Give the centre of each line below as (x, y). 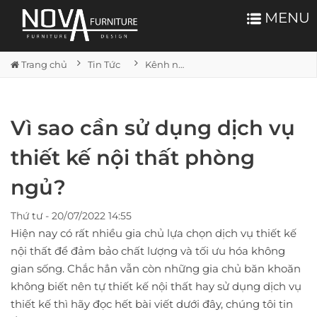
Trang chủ (43, 65)
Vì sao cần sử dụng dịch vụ (153, 128)
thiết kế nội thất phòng (133, 158)
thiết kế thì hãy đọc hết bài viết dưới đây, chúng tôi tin (152, 304)
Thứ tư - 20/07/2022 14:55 (71, 216)
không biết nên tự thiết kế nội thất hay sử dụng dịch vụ (156, 287)
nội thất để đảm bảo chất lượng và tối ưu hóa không (148, 251)
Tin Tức (104, 65)
